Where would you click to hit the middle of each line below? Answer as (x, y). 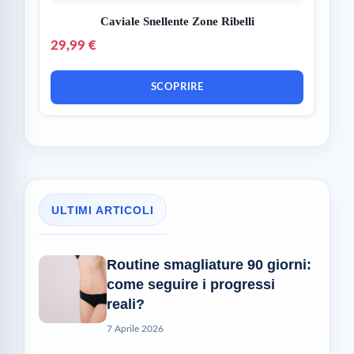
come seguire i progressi (191, 284)
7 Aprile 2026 (135, 328)
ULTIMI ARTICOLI (103, 210)
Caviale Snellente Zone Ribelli (177, 22)
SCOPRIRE (177, 88)
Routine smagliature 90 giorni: (209, 264)
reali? (126, 304)
